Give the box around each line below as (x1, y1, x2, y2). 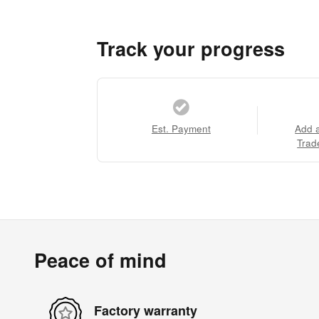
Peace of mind (34, 246, 167, 274)
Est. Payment (151, 122, 211, 136)
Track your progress (97, 35, 285, 63)
